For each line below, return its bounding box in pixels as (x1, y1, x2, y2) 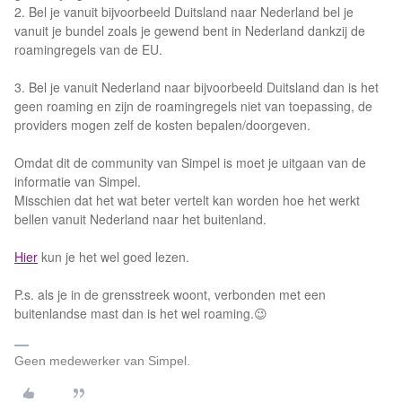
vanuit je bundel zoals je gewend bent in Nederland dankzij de (14, 22, 365, 39)
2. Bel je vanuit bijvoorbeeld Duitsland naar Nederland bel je (14, 3, 354, 21)
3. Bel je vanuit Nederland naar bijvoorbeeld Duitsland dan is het (14, 78, 379, 96)
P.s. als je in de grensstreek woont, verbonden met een (14, 285, 326, 303)
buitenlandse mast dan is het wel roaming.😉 (14, 304, 267, 322)
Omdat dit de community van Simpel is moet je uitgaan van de (14, 153, 366, 171)
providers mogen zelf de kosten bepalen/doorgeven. (14, 116, 310, 134)
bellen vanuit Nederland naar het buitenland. (14, 210, 267, 228)
